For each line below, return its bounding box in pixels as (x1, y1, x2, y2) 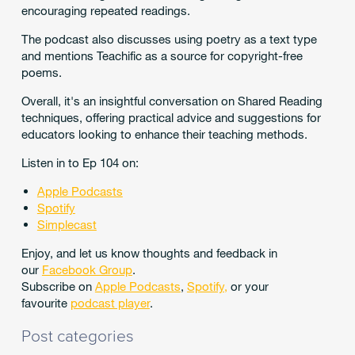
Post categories (21, 326, 134, 345)
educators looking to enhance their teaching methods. (21, 127, 307, 142)
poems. (21, 65, 62, 80)
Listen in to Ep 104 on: (21, 155, 139, 170)
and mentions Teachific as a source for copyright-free (21, 48, 303, 63)
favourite (21, 296, 71, 311)
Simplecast (36, 217, 97, 232)
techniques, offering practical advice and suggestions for (21, 110, 321, 125)
